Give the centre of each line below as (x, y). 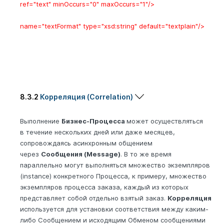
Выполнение (41, 121)
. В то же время (146, 154)
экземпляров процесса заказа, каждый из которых (104, 187)
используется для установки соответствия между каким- (114, 209)
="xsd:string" (118, 26)
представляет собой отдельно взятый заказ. (94, 198)
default (150, 26)
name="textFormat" (51, 26)
